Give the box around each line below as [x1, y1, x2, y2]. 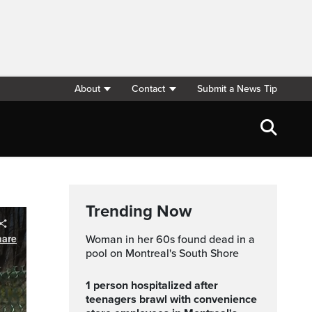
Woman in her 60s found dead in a [86, 233, 95, 247]
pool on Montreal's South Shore [86, 247, 239, 260]
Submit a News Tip [197, 83, 277, 95]
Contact [132, 83, 166, 95]
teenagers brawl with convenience [86, 292, 257, 306]
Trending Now [86, 201, 192, 221]
